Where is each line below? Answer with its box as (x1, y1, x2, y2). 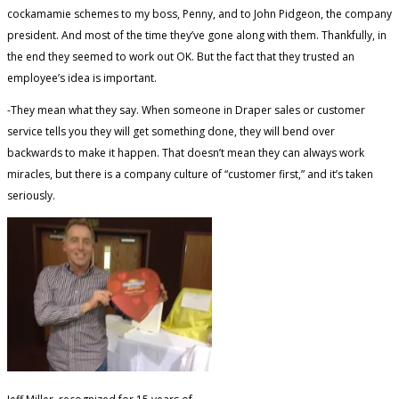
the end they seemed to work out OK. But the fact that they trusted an (7, 48, 354, 64)
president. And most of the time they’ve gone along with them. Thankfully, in (7, 27, 387, 43)
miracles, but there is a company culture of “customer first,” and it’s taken (7, 166, 373, 182)
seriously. (7, 187, 55, 203)
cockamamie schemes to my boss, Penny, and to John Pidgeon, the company (7, 5, 392, 21)
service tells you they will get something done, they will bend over (7, 123, 335, 139)
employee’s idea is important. (7, 69, 157, 85)
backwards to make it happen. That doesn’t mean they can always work (7, 144, 364, 160)
